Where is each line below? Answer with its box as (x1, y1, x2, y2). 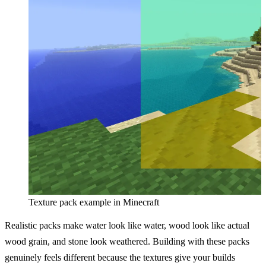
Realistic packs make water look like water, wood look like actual (5, 220, 249, 231)
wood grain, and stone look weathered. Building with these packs (5, 236, 249, 247)
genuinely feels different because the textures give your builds (5, 252, 235, 263)
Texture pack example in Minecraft (28, 197, 159, 208)
